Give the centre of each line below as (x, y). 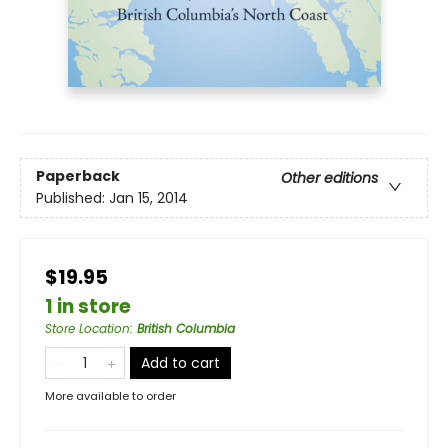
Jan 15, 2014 (148, 197)
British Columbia (186, 328)
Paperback (78, 175)
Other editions (329, 177)
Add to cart (180, 362)
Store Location (87, 328)
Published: (72, 197)
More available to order (110, 395)
